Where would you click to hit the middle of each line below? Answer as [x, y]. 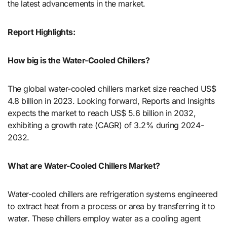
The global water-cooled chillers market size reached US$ [112, 88]
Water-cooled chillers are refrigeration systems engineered [113, 194]
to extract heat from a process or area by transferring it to [111, 206]
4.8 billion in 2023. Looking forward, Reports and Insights [111, 101]
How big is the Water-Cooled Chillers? [79, 60]
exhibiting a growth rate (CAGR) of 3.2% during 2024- [106, 125]
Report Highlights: [42, 32]
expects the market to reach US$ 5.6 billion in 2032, [102, 113]
